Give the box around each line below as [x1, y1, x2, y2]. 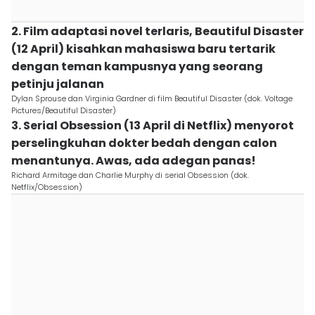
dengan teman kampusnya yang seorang [11, 58, 263, 75]
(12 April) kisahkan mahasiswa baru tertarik [11, 41, 276, 57]
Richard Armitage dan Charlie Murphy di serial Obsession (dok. [11, 169, 249, 181]
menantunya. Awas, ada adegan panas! [11, 153, 256, 169]
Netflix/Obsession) [11, 181, 82, 193]
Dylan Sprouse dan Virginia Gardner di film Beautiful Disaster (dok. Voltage [11, 93, 292, 104]
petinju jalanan [11, 76, 104, 92]
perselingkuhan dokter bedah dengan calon [11, 135, 277, 151]
